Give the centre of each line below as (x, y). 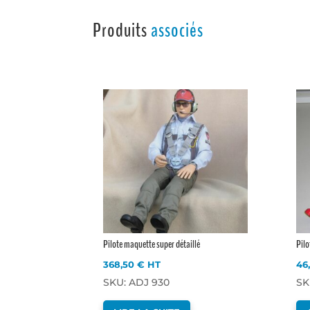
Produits (122, 31)
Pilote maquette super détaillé (152, 244)
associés (177, 31)
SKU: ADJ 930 (137, 282)
